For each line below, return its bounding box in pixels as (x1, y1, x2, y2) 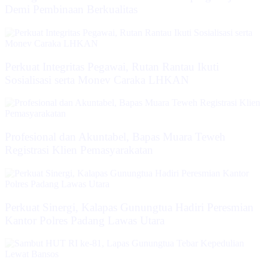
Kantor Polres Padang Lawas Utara (5, 214, 165, 227)
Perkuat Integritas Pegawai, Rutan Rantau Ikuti (5, 60, 219, 73)
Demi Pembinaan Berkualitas (5, 3, 138, 16)
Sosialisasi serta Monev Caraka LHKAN (5, 73, 189, 86)
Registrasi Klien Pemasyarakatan (5, 144, 153, 157)
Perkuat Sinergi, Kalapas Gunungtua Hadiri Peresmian (5, 200, 254, 214)
